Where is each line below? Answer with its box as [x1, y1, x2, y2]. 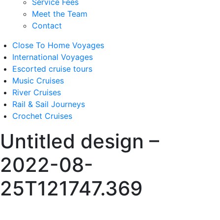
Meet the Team [32, 9, 87, 19]
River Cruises [12, 87, 61, 97]
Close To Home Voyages [12, 40, 104, 50]
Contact [32, 21, 62, 30]
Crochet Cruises [12, 111, 72, 121]
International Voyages [12, 52, 93, 62]
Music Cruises [12, 76, 64, 85]
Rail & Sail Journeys [12, 99, 85, 109]
